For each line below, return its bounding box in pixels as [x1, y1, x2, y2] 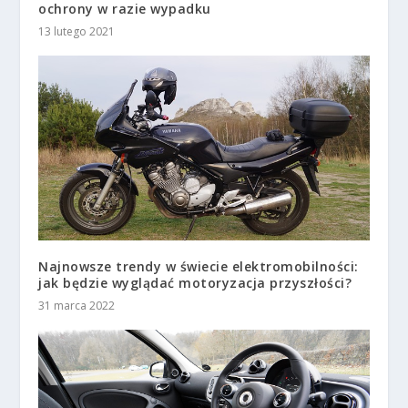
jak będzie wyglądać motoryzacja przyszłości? [38, 274, 352, 292]
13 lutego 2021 [38, 23, 116, 39]
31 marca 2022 [38, 298, 116, 314]
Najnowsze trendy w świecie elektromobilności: [38, 258, 359, 276]
